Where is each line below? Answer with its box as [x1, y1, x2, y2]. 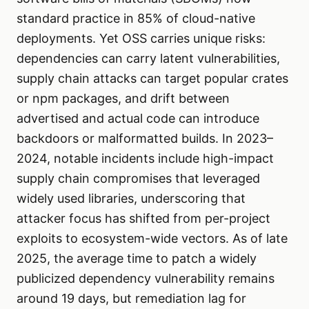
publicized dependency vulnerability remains [17, 271, 275, 286]
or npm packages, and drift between [17, 91, 230, 106]
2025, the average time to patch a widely [17, 251, 257, 266]
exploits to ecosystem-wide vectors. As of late [17, 231, 288, 246]
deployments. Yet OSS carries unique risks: [17, 31, 266, 46]
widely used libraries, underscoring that [17, 191, 246, 206]
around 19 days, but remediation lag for [17, 291, 246, 306]
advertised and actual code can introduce [17, 111, 259, 126]
